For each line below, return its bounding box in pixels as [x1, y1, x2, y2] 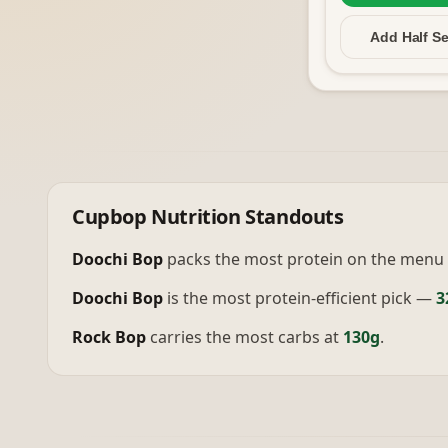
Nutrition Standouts [146, 203, 344, 230]
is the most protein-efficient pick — [167, 287, 432, 309]
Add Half [370, 29, 433, 45]
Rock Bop [72, 326, 146, 348]
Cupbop [72, 203, 147, 230]
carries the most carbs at [150, 326, 339, 348]
